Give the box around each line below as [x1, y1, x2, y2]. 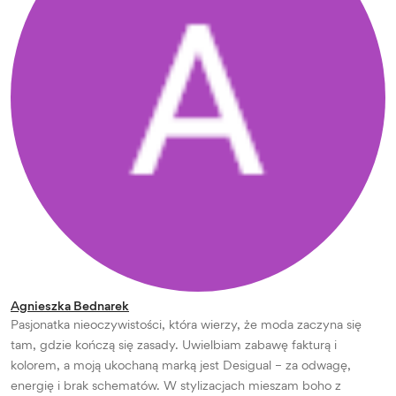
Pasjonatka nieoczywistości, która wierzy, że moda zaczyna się [11, 316, 362, 332]
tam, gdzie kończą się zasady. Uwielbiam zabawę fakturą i [11, 337, 337, 353]
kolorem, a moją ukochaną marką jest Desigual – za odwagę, [11, 357, 351, 373]
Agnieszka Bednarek [11, 298, 129, 314]
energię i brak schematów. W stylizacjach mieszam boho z [11, 377, 341, 393]
